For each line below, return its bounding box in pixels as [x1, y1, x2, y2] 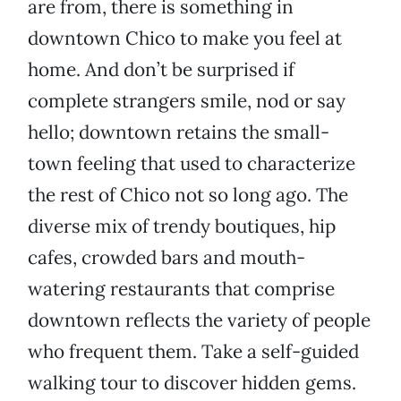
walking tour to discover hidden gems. [28, 371, 356, 396]
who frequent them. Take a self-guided [28, 339, 359, 364]
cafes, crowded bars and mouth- [28, 245, 305, 270]
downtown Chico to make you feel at [28, 26, 342, 51]
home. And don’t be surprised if [28, 57, 294, 82]
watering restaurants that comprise [28, 277, 335, 302]
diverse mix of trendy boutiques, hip [28, 214, 336, 239]
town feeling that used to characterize [28, 151, 355, 176]
